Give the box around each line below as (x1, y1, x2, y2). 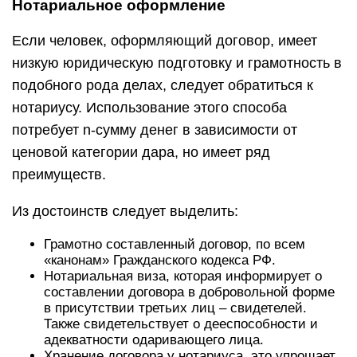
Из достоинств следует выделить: (12, 203, 238, 219)
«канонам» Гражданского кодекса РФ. (44, 253, 276, 268)
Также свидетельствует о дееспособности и (44, 316, 318, 331)
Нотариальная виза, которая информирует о (44, 269, 322, 284)
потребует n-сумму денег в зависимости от (12, 122, 297, 138)
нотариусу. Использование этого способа (12, 100, 287, 116)
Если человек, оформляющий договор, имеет (12, 33, 317, 49)
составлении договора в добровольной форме (44, 284, 335, 300)
